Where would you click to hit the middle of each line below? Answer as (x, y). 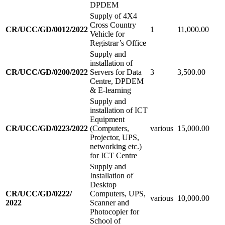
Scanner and (109, 202)
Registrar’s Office (118, 43)
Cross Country (113, 25)
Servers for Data (116, 72)
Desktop (103, 184)
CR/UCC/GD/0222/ (39, 193)
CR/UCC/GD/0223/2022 (47, 128)
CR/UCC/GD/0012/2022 (47, 29)
